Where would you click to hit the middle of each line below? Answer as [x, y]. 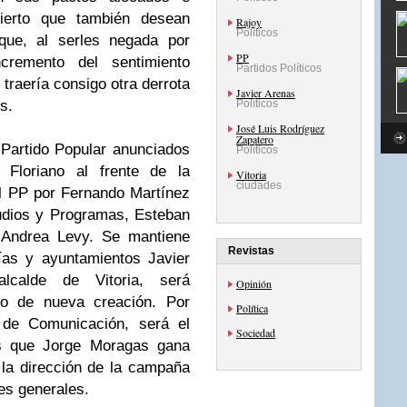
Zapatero [255, 139]
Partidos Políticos [279, 68]
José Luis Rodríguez [280, 128]
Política [252, 308]
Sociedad [256, 333]
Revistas [251, 251]
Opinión [254, 283]
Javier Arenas [266, 93]
